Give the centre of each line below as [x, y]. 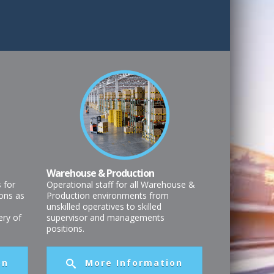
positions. [65, 228]
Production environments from [108, 195]
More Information [134, 262]
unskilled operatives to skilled [104, 206]
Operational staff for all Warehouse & [121, 184]
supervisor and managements [106, 217]
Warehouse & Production [100, 173]
